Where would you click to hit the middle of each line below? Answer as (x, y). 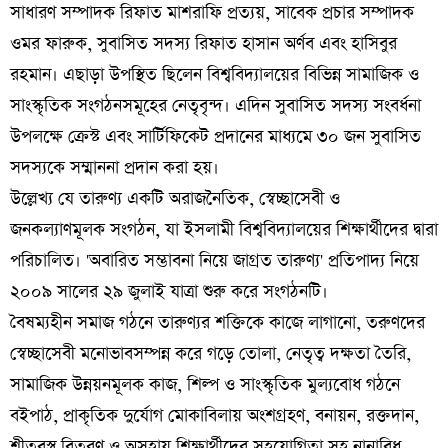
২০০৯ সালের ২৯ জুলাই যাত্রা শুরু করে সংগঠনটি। (169, 291)
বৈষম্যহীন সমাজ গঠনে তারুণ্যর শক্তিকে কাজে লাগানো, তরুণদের (217, 322)
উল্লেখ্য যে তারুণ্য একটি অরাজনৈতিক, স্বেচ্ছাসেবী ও (175, 198)
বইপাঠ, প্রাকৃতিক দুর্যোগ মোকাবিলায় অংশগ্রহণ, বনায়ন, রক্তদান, (214, 415)
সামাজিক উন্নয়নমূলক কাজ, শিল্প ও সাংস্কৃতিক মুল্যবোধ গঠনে (205, 384)
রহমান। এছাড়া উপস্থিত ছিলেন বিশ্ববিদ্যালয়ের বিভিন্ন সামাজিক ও (214, 74)
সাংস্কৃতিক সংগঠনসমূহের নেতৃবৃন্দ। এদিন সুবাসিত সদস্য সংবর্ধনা (215, 105)
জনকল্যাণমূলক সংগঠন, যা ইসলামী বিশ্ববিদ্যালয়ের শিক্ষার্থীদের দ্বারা (224, 229)
